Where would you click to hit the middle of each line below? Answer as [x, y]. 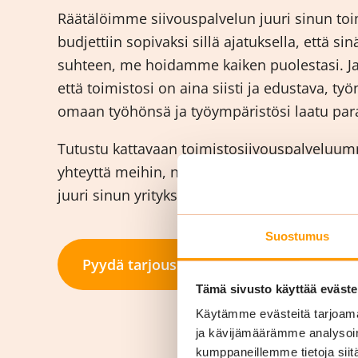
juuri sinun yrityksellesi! [137, 195]
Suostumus [297, 236]
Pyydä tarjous [129, 265]
